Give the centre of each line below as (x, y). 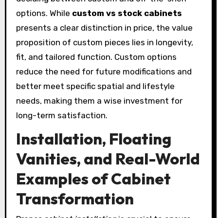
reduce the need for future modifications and (104, 71)
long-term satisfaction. (62, 115)
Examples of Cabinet (93, 178)
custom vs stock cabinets (127, 13)
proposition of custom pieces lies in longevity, (104, 42)
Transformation (75, 198)
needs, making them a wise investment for (99, 100)
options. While (44, 13)
